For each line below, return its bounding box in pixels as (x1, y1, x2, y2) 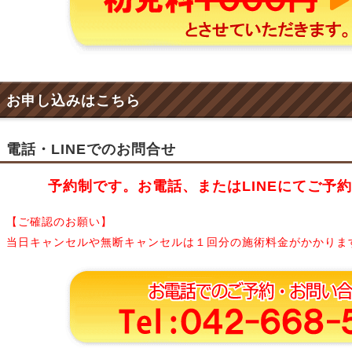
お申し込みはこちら (6, 93, 141, 108)
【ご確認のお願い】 (6, 215, 112, 228)
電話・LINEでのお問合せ (6, 141, 176, 157)
